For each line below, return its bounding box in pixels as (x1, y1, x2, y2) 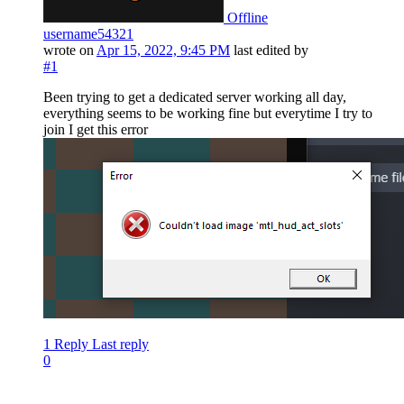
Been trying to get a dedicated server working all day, (43, 89, 346, 106)
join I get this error (43, 122, 148, 138)
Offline (227, 10, 268, 26)
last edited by (234, 42, 308, 59)
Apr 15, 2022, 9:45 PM (96, 42, 230, 59)
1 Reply (43, 336, 88, 353)
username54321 (43, 26, 133, 42)
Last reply (92, 336, 149, 353)
